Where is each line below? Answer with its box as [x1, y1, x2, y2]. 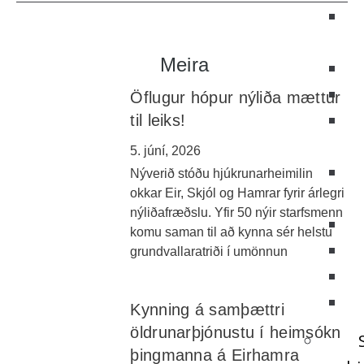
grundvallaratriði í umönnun [130, 245, 288, 258]
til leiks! [130, 111, 186, 129]
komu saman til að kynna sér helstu [130, 225, 333, 239]
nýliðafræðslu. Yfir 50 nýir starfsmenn [130, 206, 344, 219]
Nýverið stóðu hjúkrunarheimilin [130, 167, 314, 180]
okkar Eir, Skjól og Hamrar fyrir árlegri [130, 186, 345, 200]
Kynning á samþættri [130, 301, 285, 318]
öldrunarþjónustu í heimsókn [130, 323, 341, 341]
